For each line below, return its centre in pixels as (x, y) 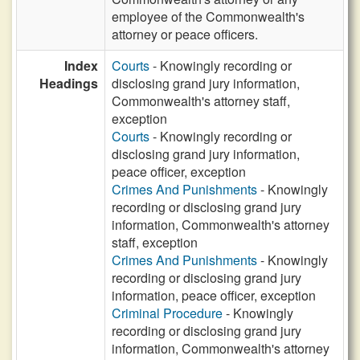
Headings (69, 83)
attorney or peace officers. (185, 34)
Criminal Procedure (167, 313)
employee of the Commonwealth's (208, 16)
